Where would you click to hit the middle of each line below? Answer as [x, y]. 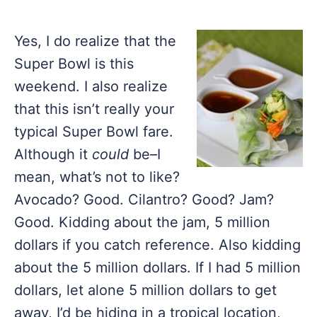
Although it [53, 154]
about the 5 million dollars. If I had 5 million [157, 267]
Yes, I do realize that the [95, 41]
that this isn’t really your [94, 109]
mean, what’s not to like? [97, 177]
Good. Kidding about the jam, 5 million [142, 222]
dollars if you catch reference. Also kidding [157, 245]
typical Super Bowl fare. [94, 132]
